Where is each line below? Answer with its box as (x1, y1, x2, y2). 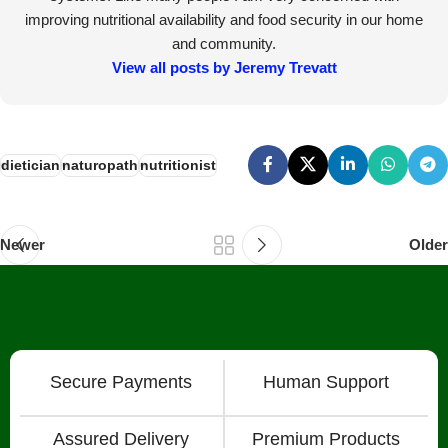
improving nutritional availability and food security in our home (25, 11, 423, 29)
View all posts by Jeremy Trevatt (111, 59, 337, 77)
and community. (172, 35, 276, 53)
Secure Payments (50, 372, 193, 393)
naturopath (62, 157, 138, 173)
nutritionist (140, 157, 216, 173)
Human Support (263, 372, 390, 393)
